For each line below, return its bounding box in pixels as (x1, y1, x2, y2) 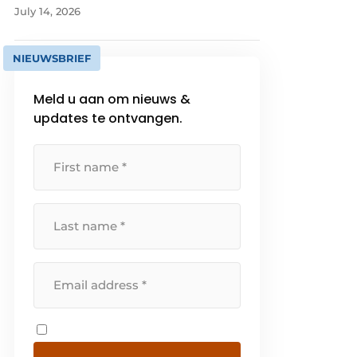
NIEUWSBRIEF (13, 51, 92, 65)
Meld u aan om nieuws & (33, 89, 191, 108)
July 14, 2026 (14, 4, 81, 18)
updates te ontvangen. (33, 108, 183, 127)
